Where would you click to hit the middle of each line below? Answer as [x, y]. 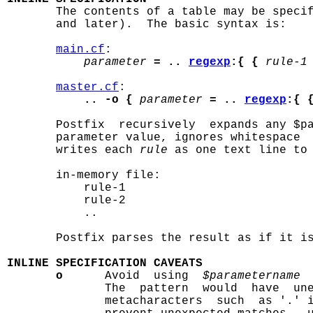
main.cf [80, 50]
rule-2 [66, 201]
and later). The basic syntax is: [147, 24]
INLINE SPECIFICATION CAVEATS [105, 263]
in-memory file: [84, 175]
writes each [73, 150]
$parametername [252, 276]
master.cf [87, 87]
